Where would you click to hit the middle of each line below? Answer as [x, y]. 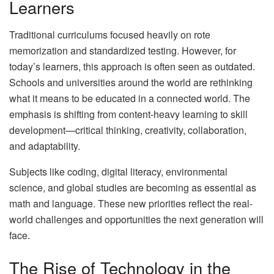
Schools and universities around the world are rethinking [131, 82]
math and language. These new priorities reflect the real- [131, 203]
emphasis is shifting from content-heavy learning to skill [128, 114]
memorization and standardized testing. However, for [123, 50]
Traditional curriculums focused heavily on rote [110, 34]
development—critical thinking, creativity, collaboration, [128, 130]
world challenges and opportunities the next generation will [136, 219]
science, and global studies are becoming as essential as [133, 187]
